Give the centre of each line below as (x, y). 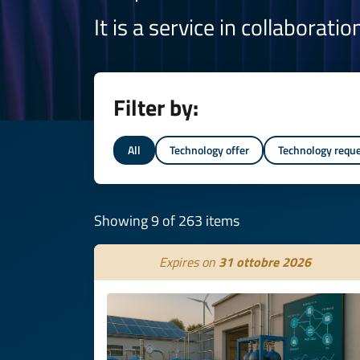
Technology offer (209, 150)
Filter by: (156, 107)
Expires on (188, 262)
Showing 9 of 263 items (167, 221)
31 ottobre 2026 (264, 262)
